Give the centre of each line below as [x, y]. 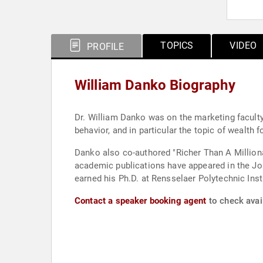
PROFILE [104, 47]
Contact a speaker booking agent [141, 201]
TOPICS [177, 45]
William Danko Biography [155, 85]
